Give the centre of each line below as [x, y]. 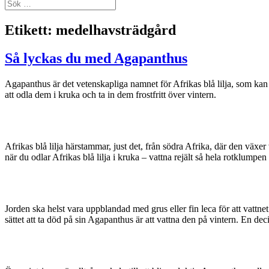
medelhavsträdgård [116, 30]
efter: [14, 13]
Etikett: [30, 30]
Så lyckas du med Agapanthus [96, 58]
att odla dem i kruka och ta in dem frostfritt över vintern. [110, 94]
